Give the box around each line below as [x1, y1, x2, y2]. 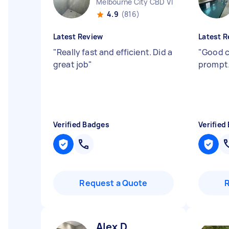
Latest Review [53, 32, 103, 41]
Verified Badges [53, 120, 109, 129]
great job [53, 59, 89, 70]
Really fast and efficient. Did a [57, 47, 172, 58]
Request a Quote [79, 177, 148, 189]
